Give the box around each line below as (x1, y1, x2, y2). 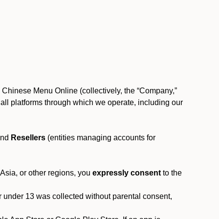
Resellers (11, 133, 45, 142)
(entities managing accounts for (45, 133, 155, 142)
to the (161, 169, 182, 177)
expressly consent (92, 169, 161, 177)
